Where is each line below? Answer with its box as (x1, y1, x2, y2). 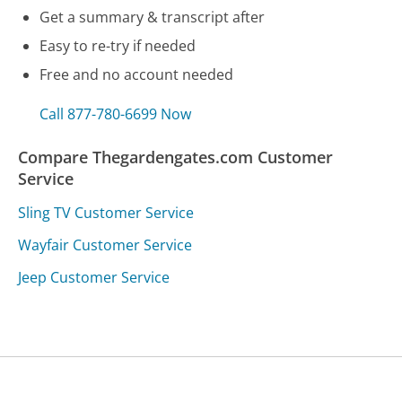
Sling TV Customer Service (18, 203, 195, 223)
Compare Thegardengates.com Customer (18, 145, 334, 168)
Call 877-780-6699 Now (39, 103, 192, 124)
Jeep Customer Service (18, 267, 170, 288)
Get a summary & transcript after (39, 7, 266, 28)
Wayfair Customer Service (18, 235, 193, 256)
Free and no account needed (39, 65, 234, 85)
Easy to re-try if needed (39, 36, 197, 57)
